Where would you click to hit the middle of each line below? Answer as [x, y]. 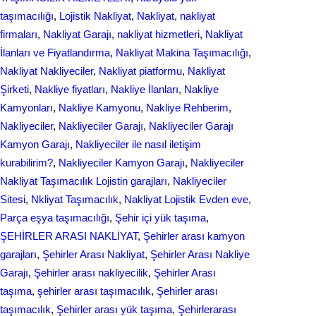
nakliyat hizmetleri [158, 34]
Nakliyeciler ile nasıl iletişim [138, 144]
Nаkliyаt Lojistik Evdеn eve [186, 199]
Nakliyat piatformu [140, 71]
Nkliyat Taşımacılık [75, 199]
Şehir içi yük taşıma [160, 218]
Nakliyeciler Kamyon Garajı [122, 163]
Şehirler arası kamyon [194, 236]
